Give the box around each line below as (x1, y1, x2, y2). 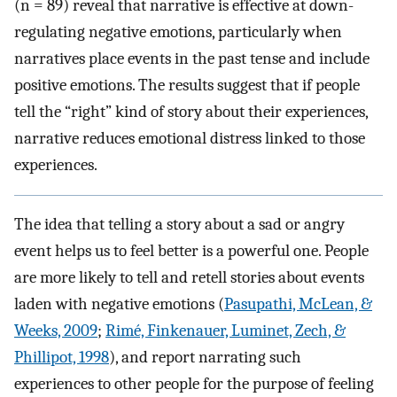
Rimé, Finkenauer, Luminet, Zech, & (105, 321, 346, 341)
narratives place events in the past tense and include (14, 49, 370, 69)
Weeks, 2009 (14, 321, 97, 341)
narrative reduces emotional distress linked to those (14, 128, 365, 149)
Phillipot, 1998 (14, 347, 109, 368)
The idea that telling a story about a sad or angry (14, 214, 345, 235)
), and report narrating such (109, 347, 301, 368)
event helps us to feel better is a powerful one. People (14, 241, 369, 261)
